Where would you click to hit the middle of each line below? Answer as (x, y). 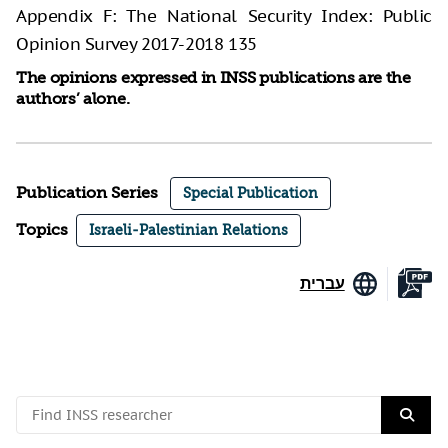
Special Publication (250, 193)
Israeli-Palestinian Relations (188, 230)
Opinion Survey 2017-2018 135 (136, 44)
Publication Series (87, 193)
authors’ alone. (73, 99)
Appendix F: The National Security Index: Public (224, 16)
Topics (42, 230)
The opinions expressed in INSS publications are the (213, 78)
